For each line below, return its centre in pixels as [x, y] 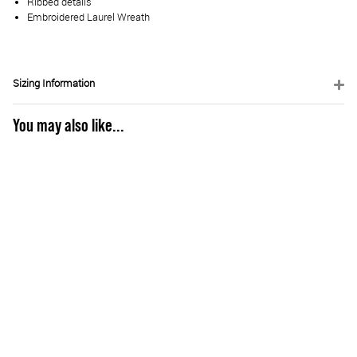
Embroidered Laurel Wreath [88, 18]
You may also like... [69, 126]
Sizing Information [54, 84]
